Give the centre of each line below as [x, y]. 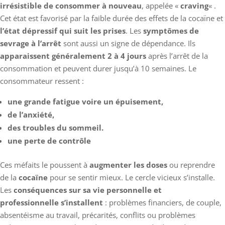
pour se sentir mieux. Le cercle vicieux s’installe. [132, 177]
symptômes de [170, 30]
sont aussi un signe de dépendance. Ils [128, 43]
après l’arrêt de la [178, 55]
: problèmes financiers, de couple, [163, 202]
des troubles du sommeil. [55, 127]
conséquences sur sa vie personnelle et [87, 190]
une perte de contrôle [49, 140]
